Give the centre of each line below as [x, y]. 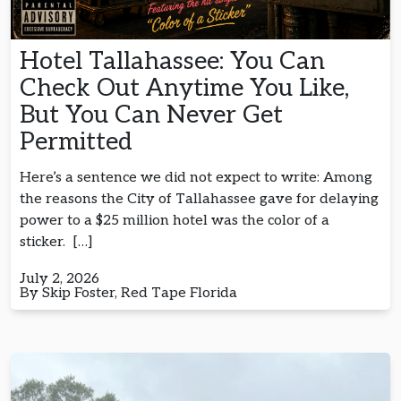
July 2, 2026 [60, 279]
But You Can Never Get [151, 115]
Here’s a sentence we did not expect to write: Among [196, 178]
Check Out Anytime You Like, [184, 89]
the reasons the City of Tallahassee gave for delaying [199, 200]
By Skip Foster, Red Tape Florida [128, 294]
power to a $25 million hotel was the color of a [175, 221]
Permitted [79, 142]
